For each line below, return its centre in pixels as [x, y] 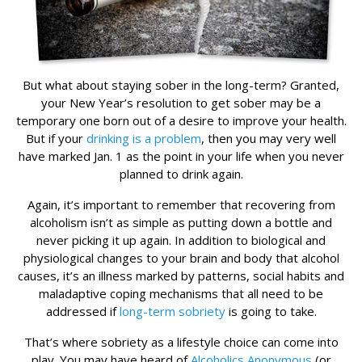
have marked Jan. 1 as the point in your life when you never [181, 156]
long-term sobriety [172, 311]
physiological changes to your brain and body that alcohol [181, 258]
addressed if [82, 311]
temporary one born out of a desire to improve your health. [181, 121]
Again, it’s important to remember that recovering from [181, 205]
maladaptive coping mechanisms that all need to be [181, 294]
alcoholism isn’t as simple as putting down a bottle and [181, 223]
